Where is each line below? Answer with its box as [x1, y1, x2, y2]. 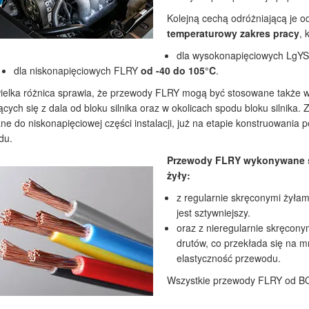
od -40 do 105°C [140, 63, 216, 77]
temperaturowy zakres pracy [166, 26, 299, 40]
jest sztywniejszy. [176, 206, 250, 219]
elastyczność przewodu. [176, 251, 281, 265]
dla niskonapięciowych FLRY [13, 63, 141, 77]
